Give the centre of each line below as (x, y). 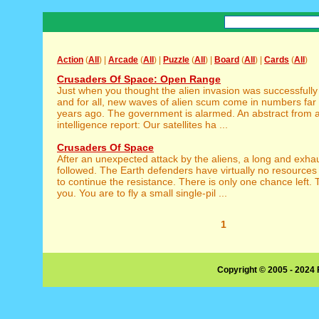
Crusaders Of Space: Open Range (139, 79)
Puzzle (176, 60)
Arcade (123, 60)
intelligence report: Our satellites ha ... (142, 125)
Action (70, 60)
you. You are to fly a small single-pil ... (142, 193)
